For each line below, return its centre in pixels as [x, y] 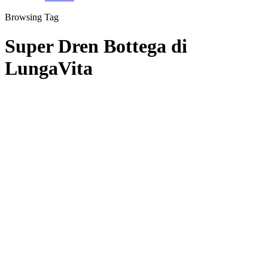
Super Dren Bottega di [96, 46]
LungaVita [49, 68]
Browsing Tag [32, 17]
